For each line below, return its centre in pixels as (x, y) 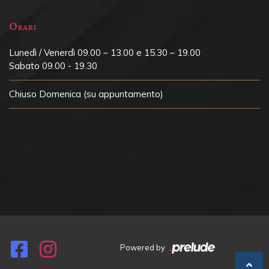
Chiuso (23, 94)
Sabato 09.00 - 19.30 (53, 66)
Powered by (143, 248)
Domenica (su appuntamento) (100, 94)
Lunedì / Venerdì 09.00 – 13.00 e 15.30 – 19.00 (105, 53)
